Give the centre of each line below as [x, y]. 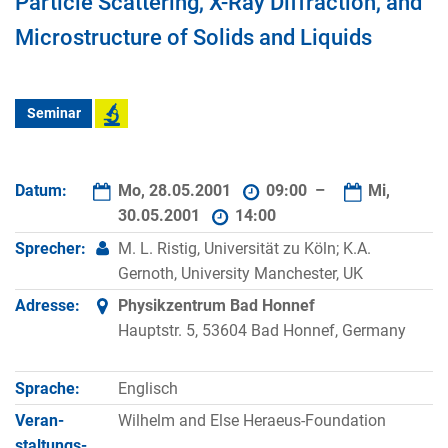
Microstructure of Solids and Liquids [193, 37]
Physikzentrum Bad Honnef [216, 306]
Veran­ [39, 420]
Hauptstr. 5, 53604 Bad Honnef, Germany [261, 331]
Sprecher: [50, 248]
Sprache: [47, 388]
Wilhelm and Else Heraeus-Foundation [251, 420]
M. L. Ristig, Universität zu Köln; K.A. [244, 248]
